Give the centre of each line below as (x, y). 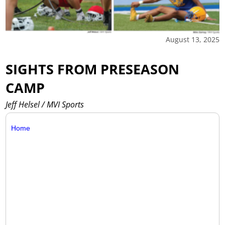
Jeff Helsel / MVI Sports (45, 105)
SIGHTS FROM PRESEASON (93, 69)
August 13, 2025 (192, 40)
